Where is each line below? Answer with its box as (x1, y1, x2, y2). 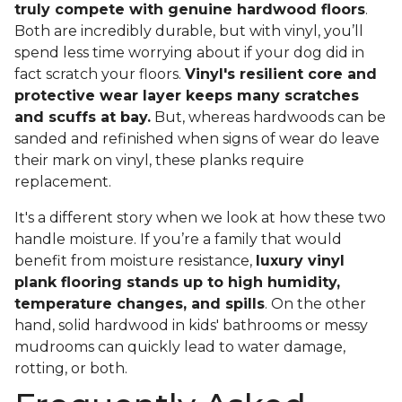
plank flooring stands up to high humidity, (14, 274, 340, 292)
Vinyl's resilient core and (185, 66, 377, 83)
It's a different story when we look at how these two (14, 209, 386, 227)
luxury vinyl (256, 252, 345, 270)
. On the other (265, 295, 366, 313)
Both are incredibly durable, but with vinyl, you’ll (14, 22, 363, 40)
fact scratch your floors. (14, 66, 185, 83)
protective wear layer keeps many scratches (14, 87, 359, 105)
